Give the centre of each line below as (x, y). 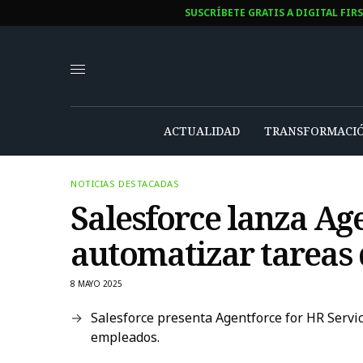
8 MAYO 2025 (96, 283)
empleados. (125, 337)
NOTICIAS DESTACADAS (125, 183)
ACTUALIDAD (201, 130)
